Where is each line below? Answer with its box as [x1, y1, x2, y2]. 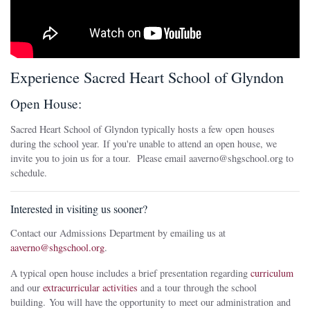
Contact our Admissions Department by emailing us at [10, 226, 226, 240]
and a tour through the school [138, 281, 257, 295]
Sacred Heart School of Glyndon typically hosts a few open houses [10, 122, 275, 136]
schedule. [10, 166, 51, 180]
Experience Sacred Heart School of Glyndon [10, 66, 284, 88]
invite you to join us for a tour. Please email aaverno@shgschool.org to [10, 152, 293, 165]
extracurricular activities [43, 281, 138, 295]
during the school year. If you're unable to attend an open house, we [10, 137, 277, 151]
